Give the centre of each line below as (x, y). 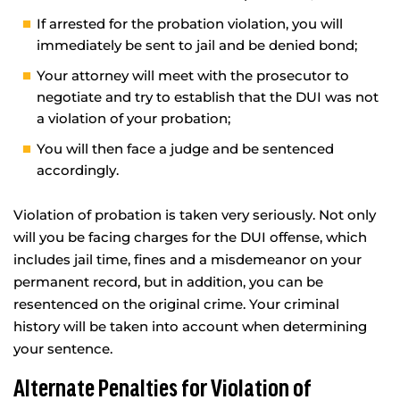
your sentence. (63, 348)
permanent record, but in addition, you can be (168, 281)
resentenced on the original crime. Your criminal (176, 304)
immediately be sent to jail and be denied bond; (197, 45)
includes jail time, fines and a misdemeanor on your (187, 259)
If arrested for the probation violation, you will (190, 23)
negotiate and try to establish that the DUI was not (208, 96)
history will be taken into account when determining (190, 326)
